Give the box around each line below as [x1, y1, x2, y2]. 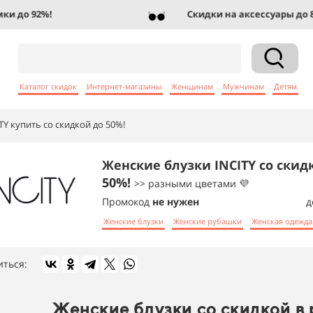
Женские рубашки [173, 215, 242, 226]
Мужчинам [223, 80, 264, 92]
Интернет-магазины [87, 80, 161, 92]
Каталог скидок [20, 80, 77, 92]
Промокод [102, 195, 152, 208]
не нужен [152, 195, 199, 208]
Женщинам [171, 80, 213, 92]
